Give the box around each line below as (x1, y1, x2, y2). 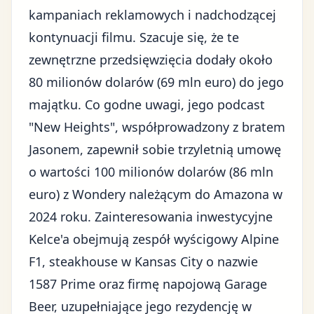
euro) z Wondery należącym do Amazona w (29, 186, 282, 203)
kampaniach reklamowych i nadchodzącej (29, 6, 276, 23)
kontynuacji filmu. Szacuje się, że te (29, 29, 239, 46)
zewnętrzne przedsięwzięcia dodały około (29, 51, 273, 68)
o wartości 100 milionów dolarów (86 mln (29, 163, 273, 180)
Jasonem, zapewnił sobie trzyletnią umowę (29, 141, 281, 158)
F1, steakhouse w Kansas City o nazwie (29, 253, 258, 270)
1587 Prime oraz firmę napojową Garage (29, 275, 267, 292)
